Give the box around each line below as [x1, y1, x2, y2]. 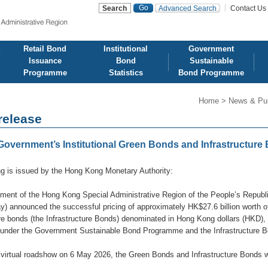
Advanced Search [159, 4, 217, 13]
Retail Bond [23, 44, 66, 53]
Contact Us [230, 4, 266, 13]
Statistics [108, 68, 143, 77]
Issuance [28, 56, 62, 65]
